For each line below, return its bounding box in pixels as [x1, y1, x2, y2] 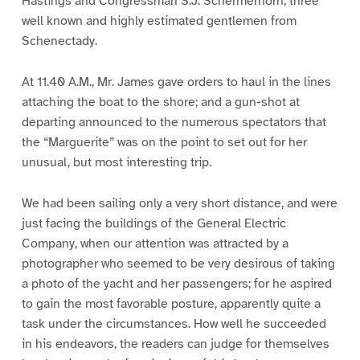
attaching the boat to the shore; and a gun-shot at [21, 93, 300, 110]
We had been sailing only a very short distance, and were [21, 194, 337, 211]
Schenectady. [21, 33, 97, 50]
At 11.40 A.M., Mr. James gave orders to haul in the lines [21, 73, 331, 90]
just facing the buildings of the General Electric [21, 215, 286, 231]
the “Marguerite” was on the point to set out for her [21, 133, 307, 150]
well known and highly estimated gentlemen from [21, 13, 297, 30]
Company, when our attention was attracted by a [21, 235, 288, 252]
